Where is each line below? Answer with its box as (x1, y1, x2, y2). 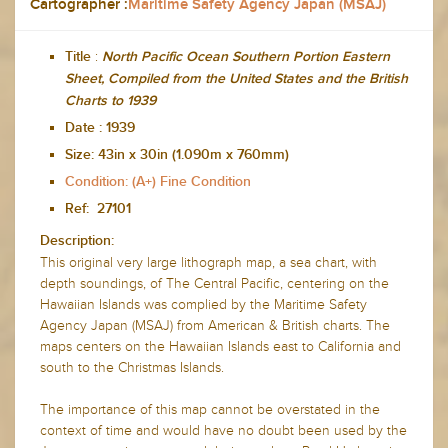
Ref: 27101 (65, 201, 131, 216)
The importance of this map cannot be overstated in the (40, 400, 380, 418)
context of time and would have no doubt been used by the (40, 421, 407, 439)
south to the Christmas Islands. (40, 358, 224, 376)
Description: (40, 233, 114, 248)
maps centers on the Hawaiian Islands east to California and (40, 337, 401, 355)
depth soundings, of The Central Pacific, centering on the (40, 274, 389, 292)
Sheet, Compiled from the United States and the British (65, 71, 408, 86)
